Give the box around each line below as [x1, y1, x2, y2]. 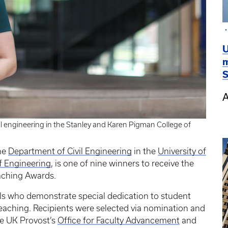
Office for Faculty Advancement [58, 216, 180, 225]
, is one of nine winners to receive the [51, 159, 194, 168]
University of [158, 147, 206, 156]
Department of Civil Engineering [8, 147, 132, 156]
